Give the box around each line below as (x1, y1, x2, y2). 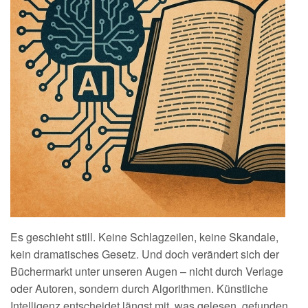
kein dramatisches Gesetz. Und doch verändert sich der (10, 246, 279, 262)
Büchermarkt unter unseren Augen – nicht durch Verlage (10, 263, 283, 279)
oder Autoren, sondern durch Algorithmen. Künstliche (10, 280, 268, 296)
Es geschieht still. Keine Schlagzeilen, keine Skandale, (10, 229, 278, 245)
